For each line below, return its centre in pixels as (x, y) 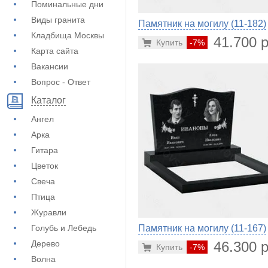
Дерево (45, 243)
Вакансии (50, 66)
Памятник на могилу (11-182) (202, 23)
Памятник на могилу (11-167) (202, 228)
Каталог (48, 100)
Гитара (45, 150)
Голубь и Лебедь (64, 228)
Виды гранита (58, 20)
